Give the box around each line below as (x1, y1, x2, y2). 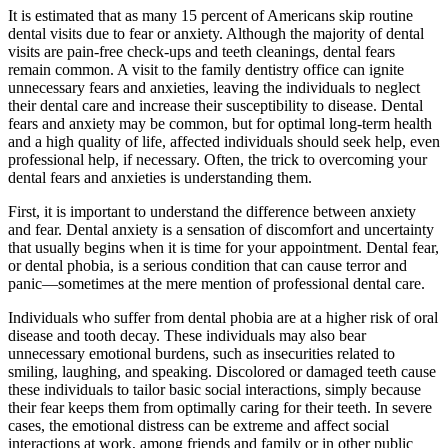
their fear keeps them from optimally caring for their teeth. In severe (8, 399, 432, 417)
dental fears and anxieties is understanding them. (8, 169, 312, 187)
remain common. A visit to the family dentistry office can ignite (8, 61, 404, 79)
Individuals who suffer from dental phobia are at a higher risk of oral (8, 309, 438, 327)
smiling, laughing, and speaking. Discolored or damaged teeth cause (8, 363, 436, 381)
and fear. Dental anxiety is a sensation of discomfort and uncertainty (8, 221, 434, 239)
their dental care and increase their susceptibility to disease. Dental (8, 97, 423, 115)
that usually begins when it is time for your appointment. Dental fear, (8, 239, 439, 257)
